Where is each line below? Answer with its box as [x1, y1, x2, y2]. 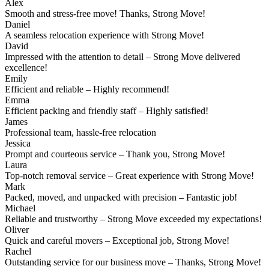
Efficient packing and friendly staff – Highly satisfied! [5, 106, 208, 116]
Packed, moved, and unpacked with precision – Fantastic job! [5, 192, 237, 203]
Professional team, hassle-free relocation [5, 127, 156, 138]
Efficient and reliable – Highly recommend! [5, 84, 169, 95]
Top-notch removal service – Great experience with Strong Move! [5, 171, 254, 181]
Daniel [5, 19, 32, 30]
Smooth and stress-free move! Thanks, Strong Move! [5, 8, 205, 19]
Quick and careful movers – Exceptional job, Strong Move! [5, 235, 229, 246]
